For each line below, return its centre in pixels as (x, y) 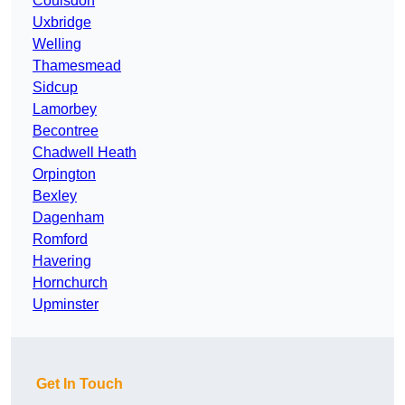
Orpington (64, 174)
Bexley (55, 196)
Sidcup (55, 88)
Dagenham (68, 218)
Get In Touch (80, 384)
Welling (57, 44)
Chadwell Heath (85, 153)
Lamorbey (65, 109)
